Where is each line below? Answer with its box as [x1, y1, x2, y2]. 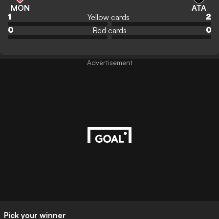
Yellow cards [87, 12, 130, 22]
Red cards [92, 25, 127, 35]
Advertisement [87, 58, 132, 66]
